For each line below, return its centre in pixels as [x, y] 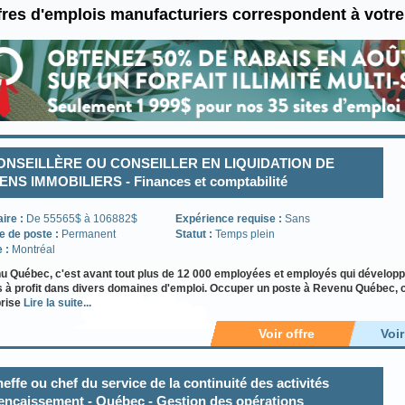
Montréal [33, 250]
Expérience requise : [230, 219]
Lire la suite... [57, 303]
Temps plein [245, 234]
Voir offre [286, 334]
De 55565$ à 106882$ [82, 219]
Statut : [195, 234]
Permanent [89, 234]
